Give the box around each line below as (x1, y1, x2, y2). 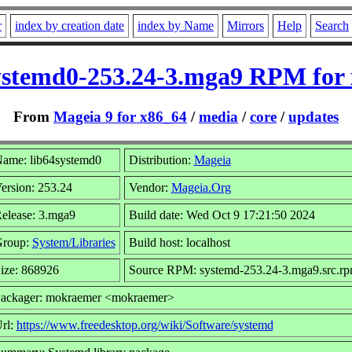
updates (288, 108, 339, 125)
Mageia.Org (170, 180, 231, 194)
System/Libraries (31, 235, 115, 249)
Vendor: (128, 180, 171, 194)
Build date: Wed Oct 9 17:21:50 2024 (128, 207, 315, 222)
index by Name (137, 19, 214, 32)
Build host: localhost (128, 235, 230, 249)
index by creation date (15, 19, 124, 32)
